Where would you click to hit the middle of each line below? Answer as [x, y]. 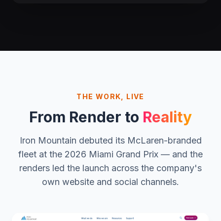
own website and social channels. [110, 182]
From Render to [86, 117]
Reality [167, 117]
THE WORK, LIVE [110, 97]
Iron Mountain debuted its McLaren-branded [110, 141]
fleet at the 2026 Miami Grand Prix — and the [110, 154]
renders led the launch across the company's [110, 168]
